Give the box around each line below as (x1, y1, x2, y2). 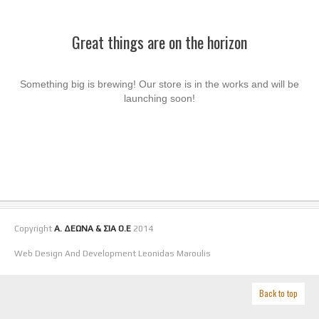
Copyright (14, 224, 54, 234)
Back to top (259, 287, 298, 299)
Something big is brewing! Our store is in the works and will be (20, 78, 299, 90)
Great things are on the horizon (72, 31, 247, 54)
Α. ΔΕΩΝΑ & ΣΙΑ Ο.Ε (54, 224, 131, 234)
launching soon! (124, 92, 195, 104)
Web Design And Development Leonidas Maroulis (14, 249, 211, 259)
